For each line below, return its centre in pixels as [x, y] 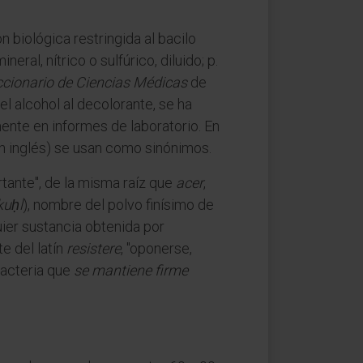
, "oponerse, [156, 248]
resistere [94, 248]
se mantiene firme [131, 270]
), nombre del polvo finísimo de [118, 205]
